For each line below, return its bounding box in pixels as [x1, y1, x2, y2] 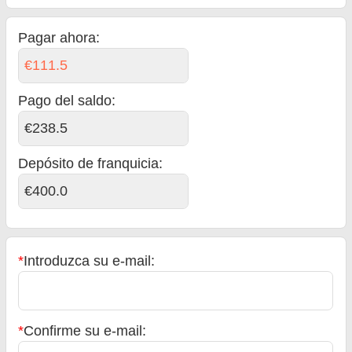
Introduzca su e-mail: [24, 252, 156, 269]
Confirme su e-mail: [24, 322, 147, 339]
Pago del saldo [18, 92, 112, 108]
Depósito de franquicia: [18, 155, 163, 171]
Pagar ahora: [18, 29, 101, 46]
